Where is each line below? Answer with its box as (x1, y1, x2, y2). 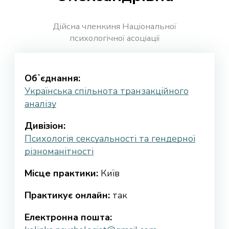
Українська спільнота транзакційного (25, 85, 189, 98)
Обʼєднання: (25, 72, 80, 85)
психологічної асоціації (69, 32, 160, 44)
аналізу (25, 98, 56, 110)
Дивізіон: (25, 120, 65, 132)
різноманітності (25, 145, 94, 158)
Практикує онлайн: (25, 189, 110, 202)
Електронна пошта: (25, 211, 112, 224)
